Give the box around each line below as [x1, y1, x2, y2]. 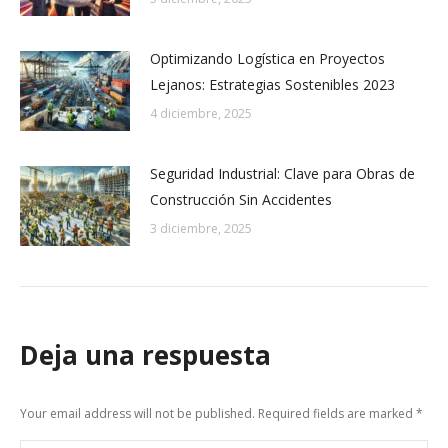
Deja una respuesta [20, 337, 271, 373]
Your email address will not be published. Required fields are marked [20, 405, 416, 422]
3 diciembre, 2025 [150, 220, 252, 237]
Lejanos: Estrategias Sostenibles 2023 [150, 75, 395, 94]
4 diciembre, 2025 [150, 105, 252, 122]
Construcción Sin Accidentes [150, 190, 332, 209]
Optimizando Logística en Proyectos [150, 49, 385, 68]
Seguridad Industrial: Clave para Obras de [150, 164, 415, 183]
